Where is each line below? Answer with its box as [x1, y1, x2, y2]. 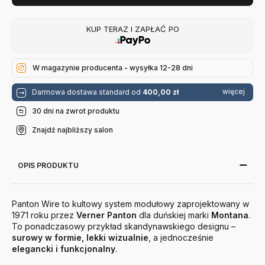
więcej [222, 87, 245, 96]
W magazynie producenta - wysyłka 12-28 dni [33, 63, 193, 73]
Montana [211, 210, 248, 221]
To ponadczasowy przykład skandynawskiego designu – [12, 221, 235, 232]
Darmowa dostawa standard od [32, 88, 143, 97]
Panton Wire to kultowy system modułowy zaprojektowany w [12, 199, 249, 209]
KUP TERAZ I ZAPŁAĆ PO [86, 24, 179, 34]
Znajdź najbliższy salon [32, 125, 113, 135]
